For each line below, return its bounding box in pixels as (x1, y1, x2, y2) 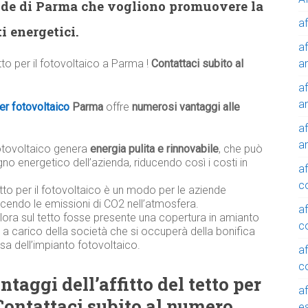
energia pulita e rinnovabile (90, 142, 219, 156)
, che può (219, 142, 263, 156)
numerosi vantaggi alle (132, 100, 240, 114)
